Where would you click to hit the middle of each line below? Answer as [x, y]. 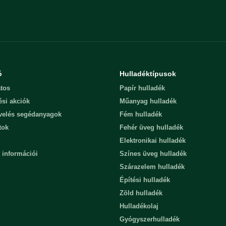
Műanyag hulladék [148, 101]
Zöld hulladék [141, 193]
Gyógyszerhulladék [149, 219]
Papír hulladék [142, 88]
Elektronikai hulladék [152, 140]
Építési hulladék [145, 180]
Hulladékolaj [139, 206]
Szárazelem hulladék [152, 167]
